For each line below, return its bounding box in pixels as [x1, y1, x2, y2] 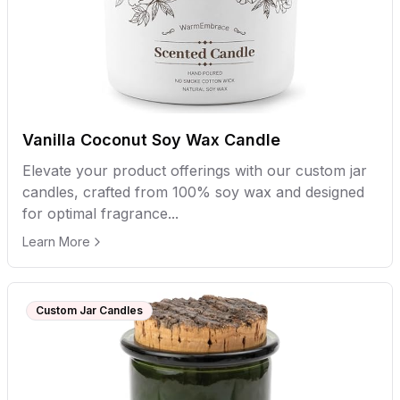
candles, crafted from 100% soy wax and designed [22, 182, 364, 201]
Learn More [22, 233, 90, 249]
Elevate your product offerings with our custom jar [22, 161, 367, 179]
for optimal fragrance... [22, 204, 179, 222]
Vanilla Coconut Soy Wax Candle [22, 129, 280, 149]
